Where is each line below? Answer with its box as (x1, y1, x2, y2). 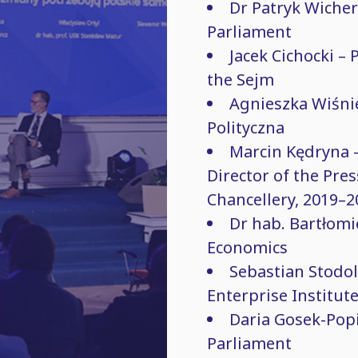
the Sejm (207, 69, 274, 90)
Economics (207, 237, 288, 258)
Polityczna (207, 117, 284, 138)
